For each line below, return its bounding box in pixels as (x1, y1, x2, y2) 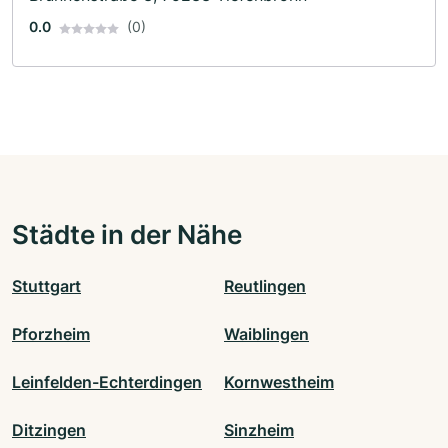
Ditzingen (12, 420, 86, 441)
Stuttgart (12, 276, 81, 297)
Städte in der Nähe (12, 218, 242, 251)
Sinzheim (224, 420, 294, 441)
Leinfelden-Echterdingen (12, 372, 202, 393)
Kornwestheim (224, 372, 334, 393)
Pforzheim (12, 324, 90, 345)
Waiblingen (224, 324, 309, 345)
